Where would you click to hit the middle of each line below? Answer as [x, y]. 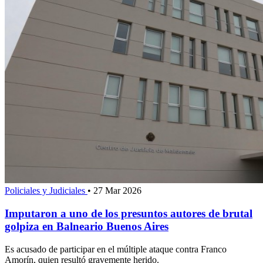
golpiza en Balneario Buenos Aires [87, 226]
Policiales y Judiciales [46, 191]
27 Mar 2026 [117, 191]
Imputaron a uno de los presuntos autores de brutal [129, 213]
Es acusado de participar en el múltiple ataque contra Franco [116, 249]
